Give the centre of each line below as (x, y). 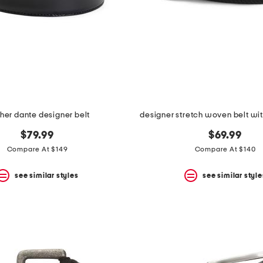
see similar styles (47, 175)
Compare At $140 (225, 149)
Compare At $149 (37, 149)
